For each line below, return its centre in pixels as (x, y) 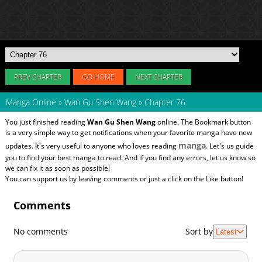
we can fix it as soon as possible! (57, 168)
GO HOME (98, 77)
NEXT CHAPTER (158, 77)
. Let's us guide (230, 146)
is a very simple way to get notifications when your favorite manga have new (128, 132)
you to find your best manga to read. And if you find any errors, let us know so (130, 157)
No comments (41, 232)
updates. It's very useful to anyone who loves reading (92, 146)
